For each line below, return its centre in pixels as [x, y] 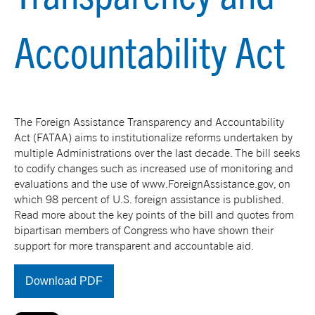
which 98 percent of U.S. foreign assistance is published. [149, 199]
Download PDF [64, 281]
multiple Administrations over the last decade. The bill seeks [157, 152]
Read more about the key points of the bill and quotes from [154, 214]
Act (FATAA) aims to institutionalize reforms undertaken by [153, 137]
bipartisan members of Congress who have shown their [144, 230]
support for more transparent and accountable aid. [134, 245]
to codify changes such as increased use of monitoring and [154, 168]
